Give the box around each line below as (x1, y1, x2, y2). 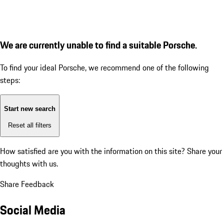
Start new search (4, 105, 55, 113)
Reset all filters (8, 121, 51, 129)
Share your (187, 145, 222, 157)
